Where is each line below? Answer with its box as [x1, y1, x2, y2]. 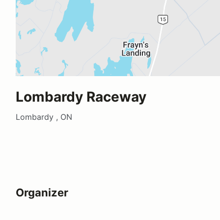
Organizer [16, 186, 68, 199]
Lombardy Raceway [16, 88, 146, 105]
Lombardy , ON [16, 111, 72, 122]
